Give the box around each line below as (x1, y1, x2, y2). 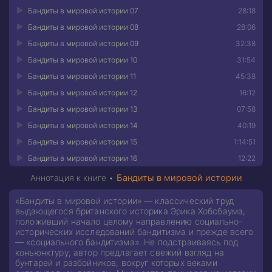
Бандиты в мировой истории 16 (28, 153, 137, 163)
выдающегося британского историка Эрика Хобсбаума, (15, 205, 246, 216)
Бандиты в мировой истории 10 (28, 55, 137, 64)
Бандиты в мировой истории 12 (28, 87, 137, 97)
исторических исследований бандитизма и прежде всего (15, 226, 254, 237)
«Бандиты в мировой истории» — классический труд (15, 195, 234, 206)
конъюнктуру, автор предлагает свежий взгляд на (15, 246, 224, 257)
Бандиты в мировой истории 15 (28, 137, 137, 146)
